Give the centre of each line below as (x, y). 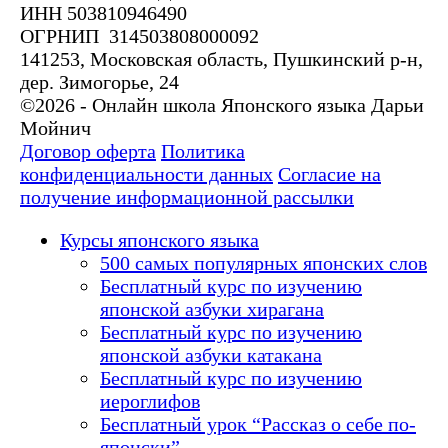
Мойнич (55, 128)
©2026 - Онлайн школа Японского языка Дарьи (222, 105)
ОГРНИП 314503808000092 (139, 36)
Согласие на (329, 174)
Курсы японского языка (159, 240)
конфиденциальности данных (146, 174)
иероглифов (150, 401)
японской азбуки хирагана (212, 309)
